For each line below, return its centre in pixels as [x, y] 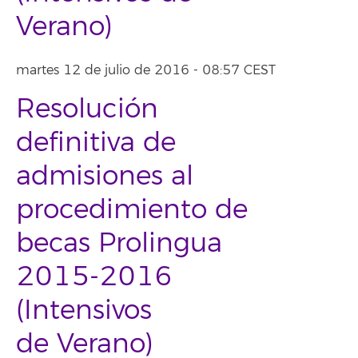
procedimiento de [132, 209]
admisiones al [105, 176]
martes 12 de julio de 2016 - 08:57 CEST [146, 70]
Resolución [87, 109]
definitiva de [96, 142]
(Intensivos [84, 310]
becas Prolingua [119, 243]
